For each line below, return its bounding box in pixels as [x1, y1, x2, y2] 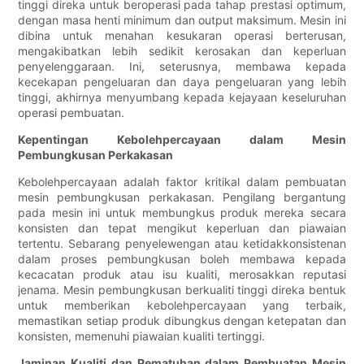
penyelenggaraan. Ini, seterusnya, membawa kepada [18, 59, 346, 74]
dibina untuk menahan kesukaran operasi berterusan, [18, 28, 346, 43]
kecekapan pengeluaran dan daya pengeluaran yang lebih [18, 75, 346, 89]
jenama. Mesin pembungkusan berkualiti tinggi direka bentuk [18, 283, 346, 297]
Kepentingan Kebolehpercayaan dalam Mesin [18, 132, 346, 147]
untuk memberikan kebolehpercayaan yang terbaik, [18, 298, 346, 313]
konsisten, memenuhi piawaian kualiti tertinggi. [18, 329, 266, 344]
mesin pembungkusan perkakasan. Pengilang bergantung [18, 190, 346, 205]
